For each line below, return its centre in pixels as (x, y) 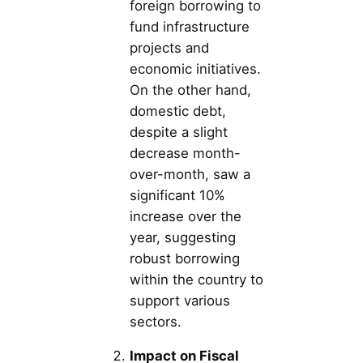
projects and (169, 47)
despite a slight (179, 132)
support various (180, 300)
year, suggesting (183, 237)
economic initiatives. (195, 68)
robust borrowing (185, 258)
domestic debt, (178, 111)
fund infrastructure (190, 26)
